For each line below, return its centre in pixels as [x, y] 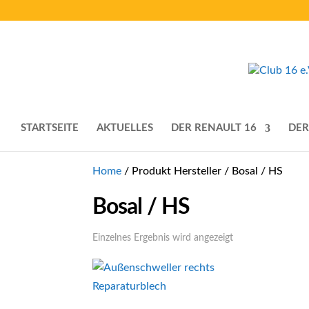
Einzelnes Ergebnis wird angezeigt [163, 238]
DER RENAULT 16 [214, 128]
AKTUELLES [125, 128]
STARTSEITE [50, 128]
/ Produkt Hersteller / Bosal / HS [202, 171]
